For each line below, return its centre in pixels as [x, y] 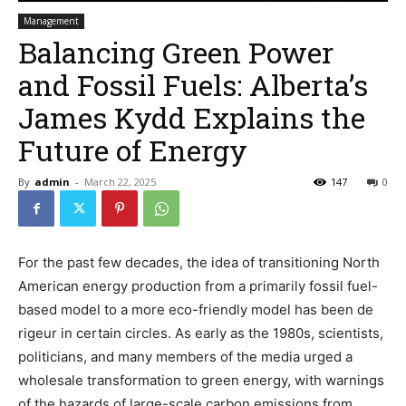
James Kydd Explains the [192, 117]
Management [51, 20]
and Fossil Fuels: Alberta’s [193, 84]
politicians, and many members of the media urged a [185, 356]
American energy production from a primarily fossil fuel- [198, 285]
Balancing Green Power [176, 52]
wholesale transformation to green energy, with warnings [201, 380]
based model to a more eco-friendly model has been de [196, 309]
